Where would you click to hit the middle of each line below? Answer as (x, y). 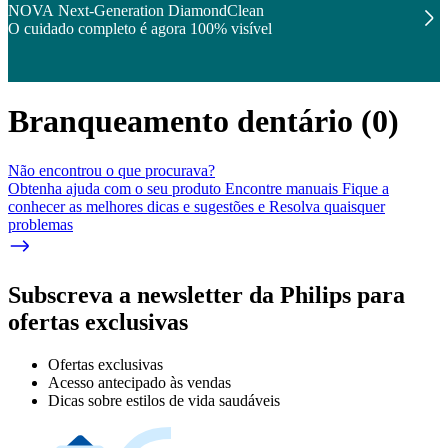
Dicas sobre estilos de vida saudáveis (164, 400)
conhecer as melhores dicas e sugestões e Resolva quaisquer (196, 206)
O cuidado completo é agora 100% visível (140, 28)
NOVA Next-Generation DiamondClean (136, 10)
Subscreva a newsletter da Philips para (206, 294)
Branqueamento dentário (180, 121)
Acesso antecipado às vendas (139, 382)
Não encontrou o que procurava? (111, 170)
